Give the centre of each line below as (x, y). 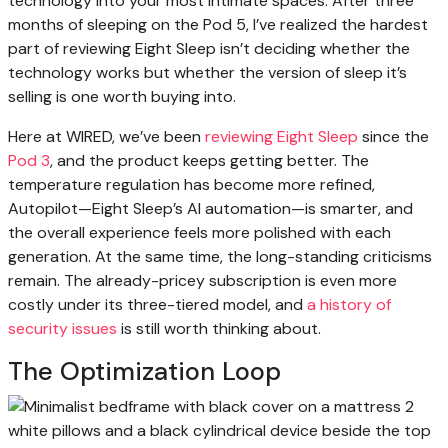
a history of (349, 305)
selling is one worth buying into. (122, 97)
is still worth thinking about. (219, 329)
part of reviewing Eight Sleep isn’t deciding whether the (209, 49)
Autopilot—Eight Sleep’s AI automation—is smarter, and (210, 209)
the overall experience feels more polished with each (199, 233)
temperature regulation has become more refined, (191, 185)
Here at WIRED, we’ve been (106, 137)
